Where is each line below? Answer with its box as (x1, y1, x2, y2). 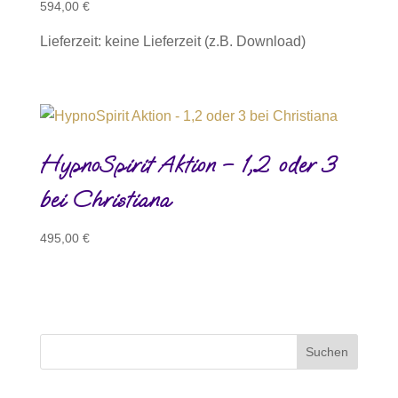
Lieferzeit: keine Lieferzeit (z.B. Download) (39, 34, 306, 50)
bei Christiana (39, 185, 171, 213)
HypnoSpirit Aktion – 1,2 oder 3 (39, 150, 336, 179)
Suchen (306, 344, 349, 359)
